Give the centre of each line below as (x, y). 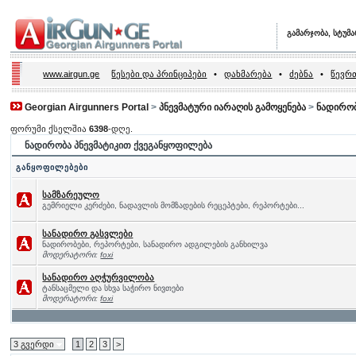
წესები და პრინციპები (159, 74)
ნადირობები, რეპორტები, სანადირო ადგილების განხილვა (155, 244)
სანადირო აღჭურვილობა (99, 277)
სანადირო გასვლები (88, 234)
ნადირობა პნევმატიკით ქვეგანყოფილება (119, 145)
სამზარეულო (71, 195)
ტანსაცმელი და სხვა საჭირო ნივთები (113, 288)
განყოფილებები (52, 167)
